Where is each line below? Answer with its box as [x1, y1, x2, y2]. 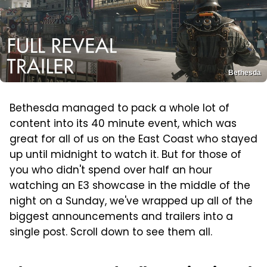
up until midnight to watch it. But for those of [10, 147, 241, 164]
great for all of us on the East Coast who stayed [10, 131, 257, 148]
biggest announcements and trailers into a [10, 209, 233, 226]
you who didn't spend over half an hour [10, 162, 212, 179]
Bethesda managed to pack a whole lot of [10, 100, 229, 117]
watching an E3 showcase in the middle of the [10, 178, 250, 195]
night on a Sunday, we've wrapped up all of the [10, 193, 253, 210]
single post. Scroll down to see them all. [10, 224, 212, 241]
